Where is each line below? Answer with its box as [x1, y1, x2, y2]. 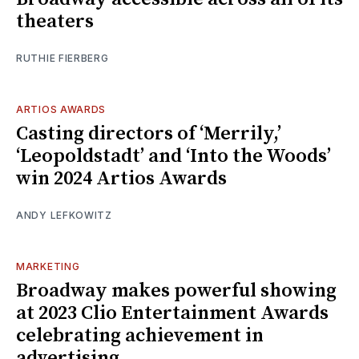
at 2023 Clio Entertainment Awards [16, 301, 329, 325]
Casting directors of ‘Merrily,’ [16, 121, 281, 146]
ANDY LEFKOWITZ [16, 208, 112, 221]
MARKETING [16, 260, 80, 272]
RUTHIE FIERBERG [16, 51, 109, 64]
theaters [16, 9, 94, 34]
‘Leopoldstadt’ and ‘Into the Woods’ [16, 143, 331, 168]
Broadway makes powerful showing [16, 278, 337, 303]
